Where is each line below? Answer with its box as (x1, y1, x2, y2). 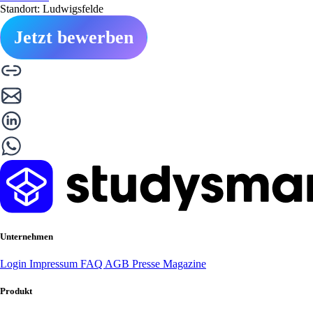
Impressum (29, 257, 80, 270)
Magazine (163, 257, 206, 270)
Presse (132, 257, 163, 270)
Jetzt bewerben (14, 27, 133, 48)
